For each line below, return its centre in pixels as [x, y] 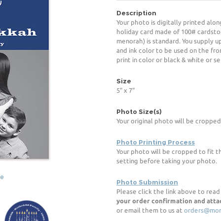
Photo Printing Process [156, 142]
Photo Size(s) [139, 111]
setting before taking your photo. [167, 161]
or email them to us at [150, 210]
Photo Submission [147, 182]
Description [136, 13]
